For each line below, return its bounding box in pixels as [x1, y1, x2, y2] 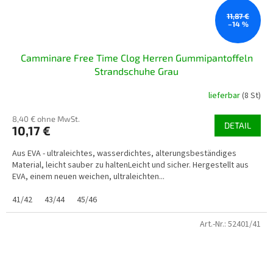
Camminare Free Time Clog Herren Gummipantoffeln [20, 51, 253, 63]
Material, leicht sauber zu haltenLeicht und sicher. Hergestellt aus [12, 158, 249, 171]
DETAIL [224, 119, 251, 130]
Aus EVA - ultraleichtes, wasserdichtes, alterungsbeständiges [12, 147, 236, 160]
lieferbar [208, 90, 242, 102]
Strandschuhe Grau [94, 65, 179, 77]
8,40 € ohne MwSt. [12, 113, 80, 124]
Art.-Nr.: [200, 218, 228, 230]
